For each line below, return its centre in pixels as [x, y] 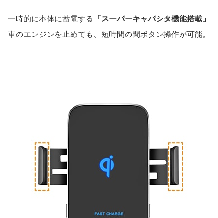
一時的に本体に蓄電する [51, 18]
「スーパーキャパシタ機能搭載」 [152, 18]
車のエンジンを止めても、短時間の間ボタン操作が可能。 [109, 34]
